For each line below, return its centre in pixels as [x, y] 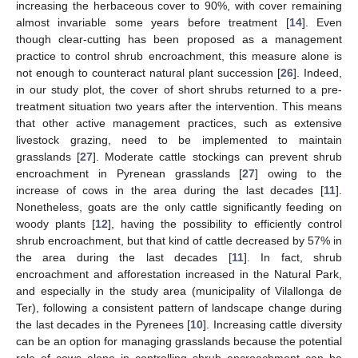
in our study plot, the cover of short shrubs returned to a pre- [179, 90]
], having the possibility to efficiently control [225, 224]
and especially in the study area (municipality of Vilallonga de [179, 291]
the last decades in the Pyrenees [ [103, 325]
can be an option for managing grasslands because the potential [179, 342]
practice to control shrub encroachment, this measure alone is [179, 56]
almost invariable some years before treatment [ [153, 23]
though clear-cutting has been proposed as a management [179, 40]
